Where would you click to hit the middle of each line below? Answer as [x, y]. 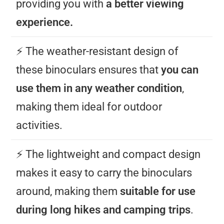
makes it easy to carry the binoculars [104, 172]
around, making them [68, 191]
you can [180, 69]
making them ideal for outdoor [89, 106]
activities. [39, 125]
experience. [45, 22]
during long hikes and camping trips [103, 209]
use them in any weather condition [99, 88]
